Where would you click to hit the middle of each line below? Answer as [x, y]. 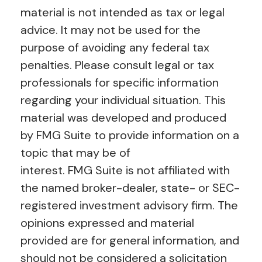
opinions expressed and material [107, 223]
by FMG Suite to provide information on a [130, 135]
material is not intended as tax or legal [123, 12]
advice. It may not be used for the [111, 30]
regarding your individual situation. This [123, 100]
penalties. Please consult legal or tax [117, 65]
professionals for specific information [120, 82]
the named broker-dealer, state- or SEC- [130, 187]
